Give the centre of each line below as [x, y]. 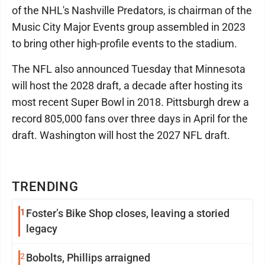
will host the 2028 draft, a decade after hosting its [127, 85]
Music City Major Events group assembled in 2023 [129, 27]
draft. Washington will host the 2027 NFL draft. [121, 135]
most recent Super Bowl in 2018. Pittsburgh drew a [130, 102]
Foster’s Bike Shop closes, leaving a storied [128, 213]
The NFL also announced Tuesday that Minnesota [129, 69]
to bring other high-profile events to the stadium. [125, 43]
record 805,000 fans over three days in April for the [130, 119]
